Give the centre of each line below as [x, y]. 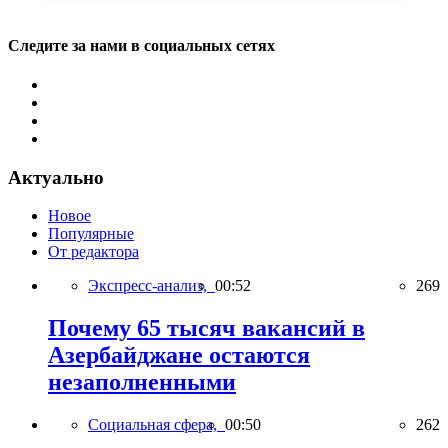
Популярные [91, 234]
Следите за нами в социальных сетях [141, 45]
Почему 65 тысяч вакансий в [206, 328]
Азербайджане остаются [179, 355]
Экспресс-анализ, [151, 286]
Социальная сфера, [156, 425]
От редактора [93, 252]
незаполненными [142, 382]
